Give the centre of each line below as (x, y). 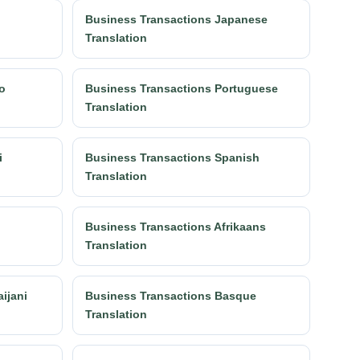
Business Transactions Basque (171, 295)
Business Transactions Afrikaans (176, 226)
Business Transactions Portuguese (182, 88)
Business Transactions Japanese (176, 19)
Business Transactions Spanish (172, 157)
